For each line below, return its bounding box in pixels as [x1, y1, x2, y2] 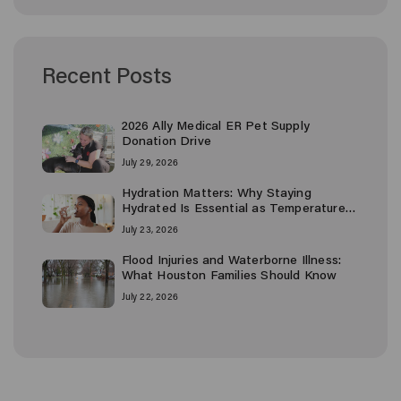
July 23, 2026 [121, 226, 178, 236]
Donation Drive [121, 135, 211, 149]
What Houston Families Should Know [121, 270, 337, 284]
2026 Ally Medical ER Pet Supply [121, 120, 310, 133]
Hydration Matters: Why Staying [121, 188, 311, 201]
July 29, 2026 [121, 158, 178, 168]
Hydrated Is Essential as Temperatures [121, 203, 352, 217]
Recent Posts [42, 67, 172, 90]
